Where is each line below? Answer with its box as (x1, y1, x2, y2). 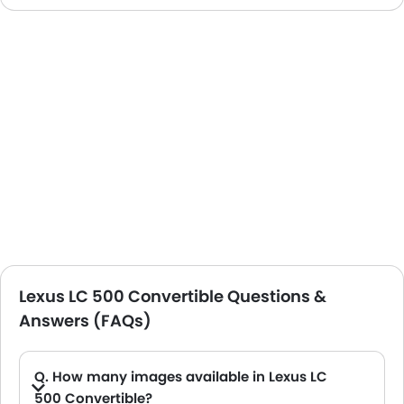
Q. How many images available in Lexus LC (34, 367, 327, 387)
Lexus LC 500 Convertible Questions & (19, 285, 326, 308)
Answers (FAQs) (19, 309, 151, 333)
